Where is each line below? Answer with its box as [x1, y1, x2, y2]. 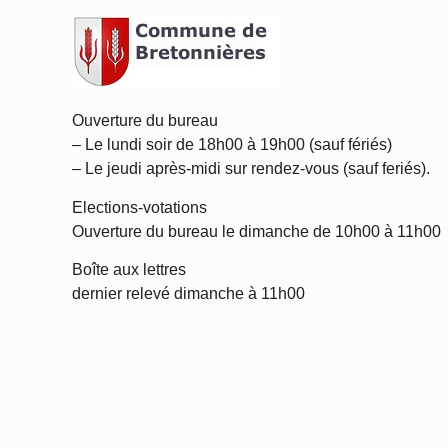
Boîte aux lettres [72, 261, 186, 279]
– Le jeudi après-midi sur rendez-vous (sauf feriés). [72, 160, 430, 178]
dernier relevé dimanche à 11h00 [72, 285, 305, 303]
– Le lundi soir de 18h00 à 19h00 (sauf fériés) [72, 136, 392, 154]
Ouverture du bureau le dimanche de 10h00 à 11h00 [72, 222, 441, 240]
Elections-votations [72, 198, 207, 216]
